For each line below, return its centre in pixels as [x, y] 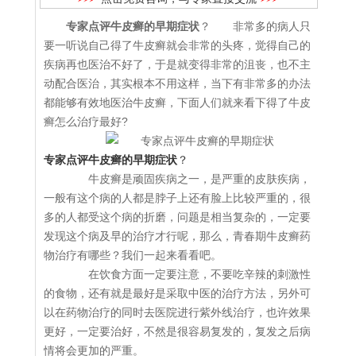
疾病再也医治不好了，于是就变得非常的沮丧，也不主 [177, 65]
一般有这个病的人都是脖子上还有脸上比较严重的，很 [177, 198]
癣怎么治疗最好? [86, 122]
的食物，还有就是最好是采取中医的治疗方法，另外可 [177, 294]
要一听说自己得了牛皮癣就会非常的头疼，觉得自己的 [177, 46]
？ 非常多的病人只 [255, 27]
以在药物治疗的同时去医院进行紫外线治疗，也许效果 [177, 313]
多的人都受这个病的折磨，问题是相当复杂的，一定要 [177, 217]
